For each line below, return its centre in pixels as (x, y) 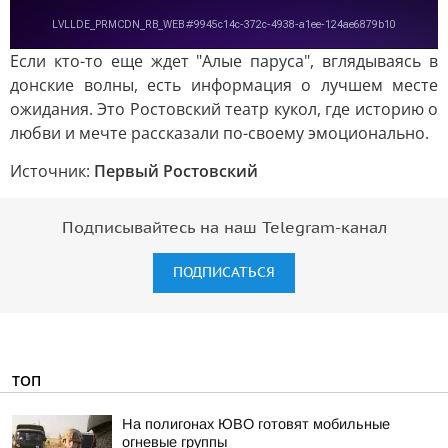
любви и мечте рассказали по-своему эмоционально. (219, 133)
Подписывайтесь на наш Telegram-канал (224, 228)
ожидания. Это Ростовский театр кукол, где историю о (224, 109)
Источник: (52, 171)
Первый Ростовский (176, 171)
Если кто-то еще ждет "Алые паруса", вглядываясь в (224, 61)
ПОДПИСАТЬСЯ (224, 272)
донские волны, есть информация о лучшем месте (224, 85)
